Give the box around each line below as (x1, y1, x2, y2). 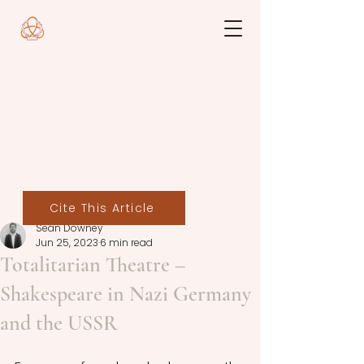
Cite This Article (50, 199, 155, 216)
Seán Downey (36, 221, 103, 235)
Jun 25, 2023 (36, 236, 98, 249)
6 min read (100, 236, 153, 249)
